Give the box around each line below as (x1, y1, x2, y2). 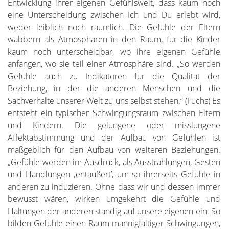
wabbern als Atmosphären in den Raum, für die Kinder (8, 33, 220, 45)
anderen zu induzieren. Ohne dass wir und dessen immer (8, 180, 220, 192)
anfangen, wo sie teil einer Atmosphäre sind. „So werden (8, 58, 220, 70)
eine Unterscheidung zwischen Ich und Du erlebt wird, (8, 9, 220, 20)
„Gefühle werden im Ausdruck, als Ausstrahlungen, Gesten (8, 156, 220, 168)
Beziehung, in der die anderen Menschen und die (8, 82, 220, 94)
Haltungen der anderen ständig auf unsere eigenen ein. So (8, 205, 220, 217)
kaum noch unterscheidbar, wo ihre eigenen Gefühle (8, 45, 220, 57)
